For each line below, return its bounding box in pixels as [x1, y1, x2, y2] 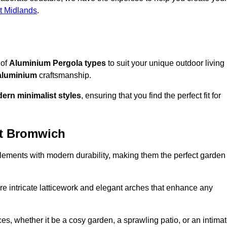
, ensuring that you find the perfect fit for [81, 91, 221, 100]
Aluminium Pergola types [9, 59, 106, 68]
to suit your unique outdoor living [106, 59, 224, 68]
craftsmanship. [37, 71, 91, 80]
